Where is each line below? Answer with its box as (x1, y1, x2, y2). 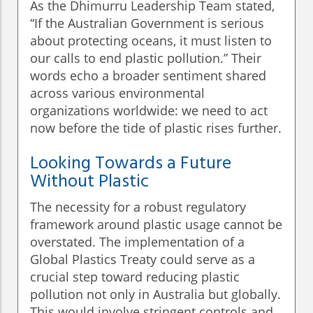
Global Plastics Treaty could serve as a (30, 251, 255, 268)
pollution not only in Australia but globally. (30, 286, 281, 303)
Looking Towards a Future (30, 150, 231, 179)
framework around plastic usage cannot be (30, 216, 282, 233)
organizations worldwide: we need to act (30, 102, 268, 119)
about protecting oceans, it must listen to (30, 32, 272, 50)
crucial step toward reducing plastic (30, 268, 240, 286)
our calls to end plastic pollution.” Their (30, 50, 261, 67)
